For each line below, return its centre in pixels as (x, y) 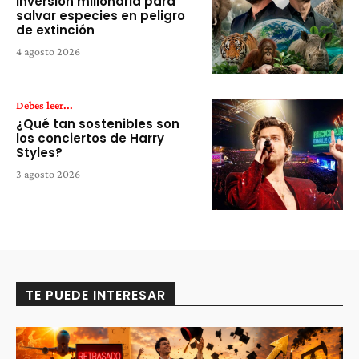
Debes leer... (44, 105)
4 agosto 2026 (48, 51)
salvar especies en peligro (101, 15)
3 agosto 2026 (48, 173)
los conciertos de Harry (90, 138)
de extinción (55, 30)
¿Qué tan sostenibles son (98, 123)
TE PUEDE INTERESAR (96, 296)
